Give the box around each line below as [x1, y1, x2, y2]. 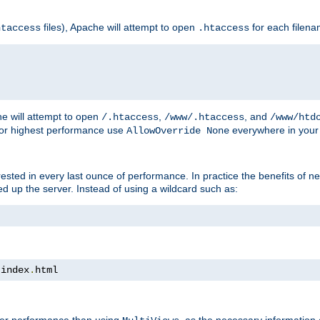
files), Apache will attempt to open [41, 21, 198, 33]
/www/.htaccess [164, 111, 244, 123]
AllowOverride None [126, 124, 229, 136]
